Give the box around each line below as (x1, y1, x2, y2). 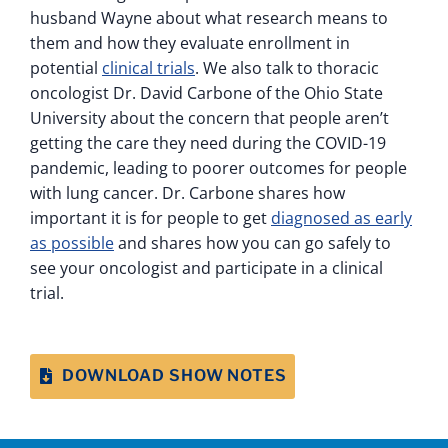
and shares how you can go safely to (114, 231, 391, 254)
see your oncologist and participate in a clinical (30, 256, 383, 279)
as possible (30, 231, 114, 254)
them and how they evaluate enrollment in (30, 31, 350, 54)
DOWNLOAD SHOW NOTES (62, 366, 287, 386)
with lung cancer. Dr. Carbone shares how (30, 181, 345, 204)
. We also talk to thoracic (195, 56, 379, 79)
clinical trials (102, 56, 195, 79)
